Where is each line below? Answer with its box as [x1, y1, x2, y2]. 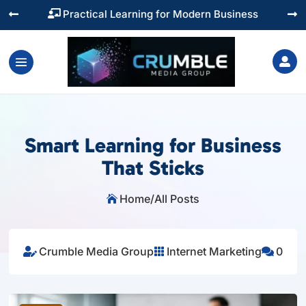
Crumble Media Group [38, 245, 154, 259]
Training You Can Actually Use [84, 8, 234, 20]
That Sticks [101, 156, 204, 181]
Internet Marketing [166, 245, 262, 259]
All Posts [154, 192, 199, 206]
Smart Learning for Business [24, 133, 281, 158]
